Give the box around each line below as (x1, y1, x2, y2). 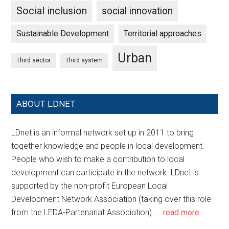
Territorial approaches (124, 29, 202, 38)
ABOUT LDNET (16, 99, 76, 109)
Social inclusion (16, 5, 87, 17)
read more (163, 208, 200, 217)
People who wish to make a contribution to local (11, 154, 185, 164)
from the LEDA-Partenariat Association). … (11, 208, 164, 217)
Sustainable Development (16, 29, 109, 38)
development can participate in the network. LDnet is (11, 168, 199, 177)
